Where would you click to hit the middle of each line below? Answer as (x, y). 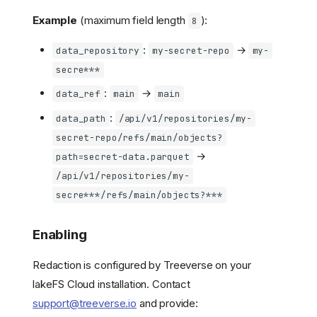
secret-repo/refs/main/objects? (139, 137)
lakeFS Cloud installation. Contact (111, 284)
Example (55, 20)
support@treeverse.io (85, 303)
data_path (81, 118)
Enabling (60, 234)
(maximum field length (132, 20)
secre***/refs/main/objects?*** (139, 195)
